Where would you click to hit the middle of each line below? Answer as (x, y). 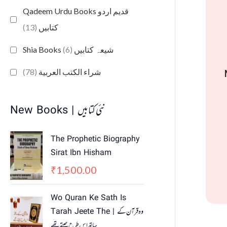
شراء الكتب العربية (69, 72)
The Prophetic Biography (95, 140)
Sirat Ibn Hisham (81, 154)
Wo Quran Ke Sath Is (88, 199)
